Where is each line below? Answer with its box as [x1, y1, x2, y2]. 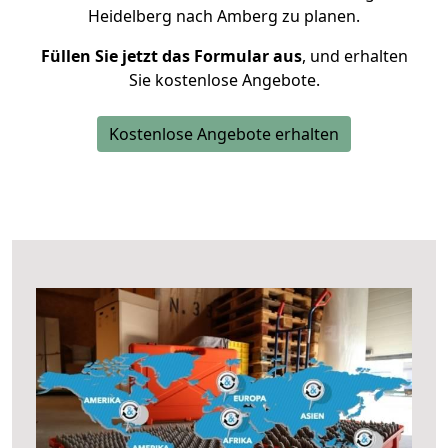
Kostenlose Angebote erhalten [109, 123, 339, 145]
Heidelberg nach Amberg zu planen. [88, 5, 360, 27]
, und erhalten [301, 45, 408, 67]
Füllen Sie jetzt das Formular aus [40, 45, 302, 67]
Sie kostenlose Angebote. [128, 69, 320, 91]
